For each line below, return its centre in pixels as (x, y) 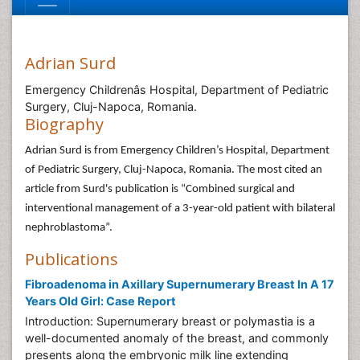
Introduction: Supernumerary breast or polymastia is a (170, 321)
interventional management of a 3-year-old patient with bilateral (180, 209)
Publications (72, 259)
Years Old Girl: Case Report (100, 301)
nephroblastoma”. (69, 228)
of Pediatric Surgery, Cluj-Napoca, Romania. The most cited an (174, 170)
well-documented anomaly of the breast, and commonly (177, 338)
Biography (64, 124)
